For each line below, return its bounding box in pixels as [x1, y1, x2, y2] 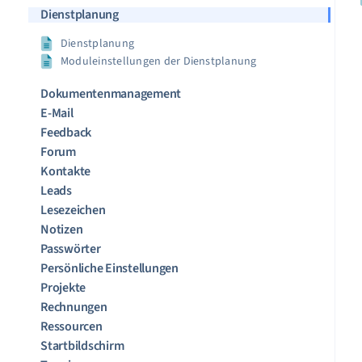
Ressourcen [40, 318, 103, 335]
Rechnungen [40, 298, 107, 316]
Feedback [40, 124, 92, 141]
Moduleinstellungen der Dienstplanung [61, 53, 257, 69]
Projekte [40, 279, 86, 297]
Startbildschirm [40, 337, 124, 355]
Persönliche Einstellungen [40, 259, 179, 277]
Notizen [40, 221, 83, 238]
